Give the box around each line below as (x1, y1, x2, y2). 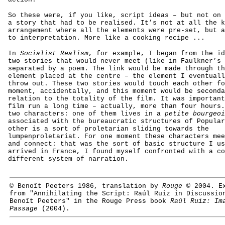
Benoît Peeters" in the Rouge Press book (10, 197, 170, 205)
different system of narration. (8, 155, 129, 163)
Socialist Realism (20, 50, 88, 57)
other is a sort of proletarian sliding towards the (8, 125, 209, 133)
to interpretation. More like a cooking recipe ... (8, 34, 205, 42)
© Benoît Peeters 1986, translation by (10, 182, 162, 190)
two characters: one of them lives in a (8, 110, 165, 118)
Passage (10, 205, 38, 212)
